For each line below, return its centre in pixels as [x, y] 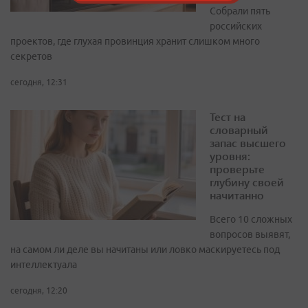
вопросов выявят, [250, 235]
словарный [239, 130]
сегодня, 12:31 [39, 82]
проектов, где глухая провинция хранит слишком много [135, 42]
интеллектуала [44, 265]
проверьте [237, 169]
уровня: [230, 156]
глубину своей [247, 182]
